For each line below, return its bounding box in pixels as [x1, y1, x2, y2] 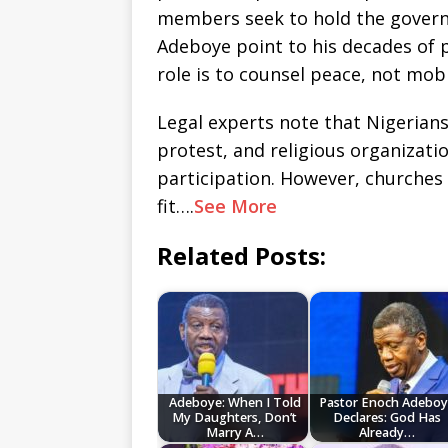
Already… [358, 424, 415, 442]
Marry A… [205, 424, 264, 442]
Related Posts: [157, 239, 326, 273]
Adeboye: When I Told [168, 394, 301, 412]
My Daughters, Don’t [172, 409, 298, 427]
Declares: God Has [332, 409, 441, 427]
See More [194, 194, 277, 219]
